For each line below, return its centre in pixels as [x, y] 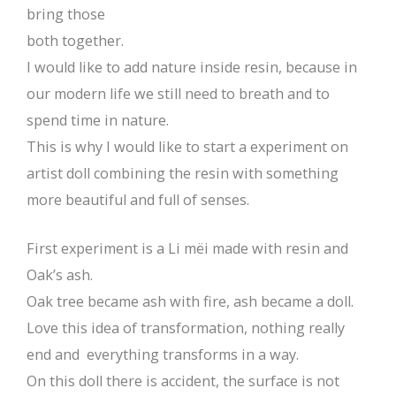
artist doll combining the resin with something [183, 173]
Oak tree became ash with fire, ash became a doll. [190, 301]
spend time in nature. [98, 120]
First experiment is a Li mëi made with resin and [187, 248]
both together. [75, 40]
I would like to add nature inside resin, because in [192, 67]
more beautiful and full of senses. [138, 199]
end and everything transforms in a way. [163, 354]
